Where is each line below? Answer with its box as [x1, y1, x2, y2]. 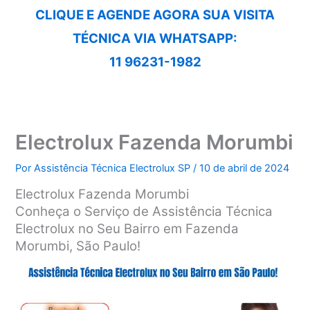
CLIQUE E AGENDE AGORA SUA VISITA [35, 6, 275, 23]
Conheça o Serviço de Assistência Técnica [15, 203, 273, 219]
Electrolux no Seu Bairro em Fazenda [15, 220, 239, 237]
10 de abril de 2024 [199, 162, 290, 175]
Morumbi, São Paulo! [15, 237, 141, 254]
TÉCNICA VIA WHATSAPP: [73, 30, 237, 46]
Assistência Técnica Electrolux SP [34, 162, 194, 175]
